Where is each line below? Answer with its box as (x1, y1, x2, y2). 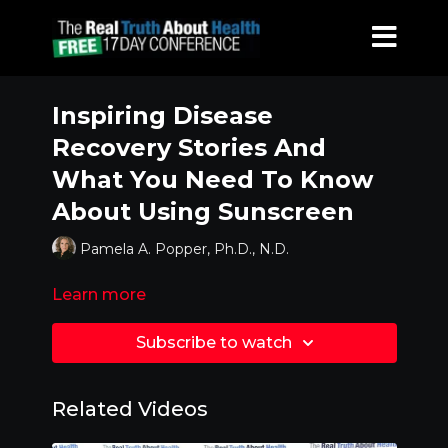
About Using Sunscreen (51, 197, 354, 226)
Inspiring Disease (51, 101, 273, 130)
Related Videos (51, 397, 208, 421)
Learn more (51, 285, 146, 304)
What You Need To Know (51, 165, 373, 194)
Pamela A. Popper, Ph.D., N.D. (79, 239, 289, 258)
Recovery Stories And (51, 133, 326, 162)
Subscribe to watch (136, 333, 292, 352)
